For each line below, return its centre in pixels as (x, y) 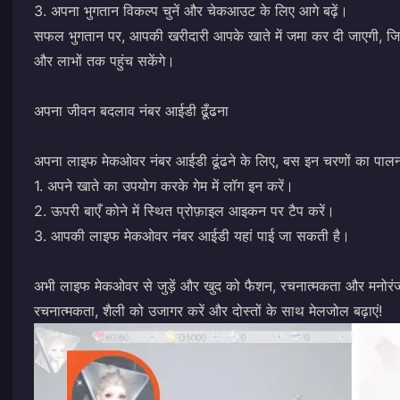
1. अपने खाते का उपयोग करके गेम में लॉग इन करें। (164, 185)
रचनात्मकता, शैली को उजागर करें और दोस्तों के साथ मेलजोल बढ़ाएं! (208, 310)
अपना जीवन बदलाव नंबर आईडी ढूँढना (131, 110)
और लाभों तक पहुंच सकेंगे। (104, 60)
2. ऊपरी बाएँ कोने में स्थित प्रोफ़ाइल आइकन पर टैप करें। (184, 210)
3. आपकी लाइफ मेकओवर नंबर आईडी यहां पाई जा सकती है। (192, 235)
